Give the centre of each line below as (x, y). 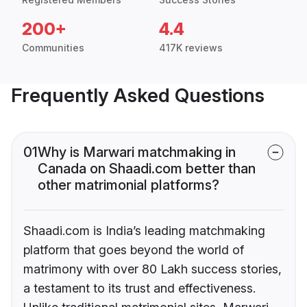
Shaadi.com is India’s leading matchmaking (144, 231)
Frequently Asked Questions (138, 96)
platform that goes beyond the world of (134, 250)
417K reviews (191, 48)
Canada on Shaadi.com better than (147, 169)
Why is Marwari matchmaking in (137, 152)
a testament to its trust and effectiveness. (139, 288)
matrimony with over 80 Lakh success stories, (152, 269)
